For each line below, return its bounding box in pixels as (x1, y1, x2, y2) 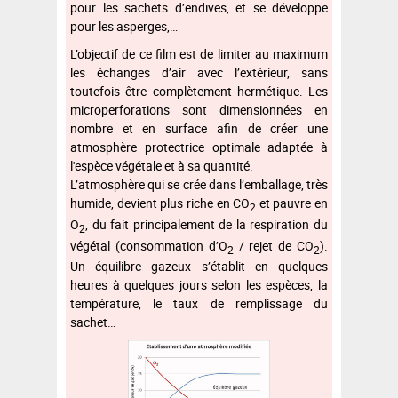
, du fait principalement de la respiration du (85, 215, 328, 233)
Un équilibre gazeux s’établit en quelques (70, 258, 328, 275)
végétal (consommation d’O (70, 236, 227, 254)
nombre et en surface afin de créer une (70, 120, 328, 138)
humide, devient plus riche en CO (70, 195, 251, 212)
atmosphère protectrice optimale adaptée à (70, 139, 328, 156)
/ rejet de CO (233, 236, 314, 254)
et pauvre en (256, 195, 328, 212)
